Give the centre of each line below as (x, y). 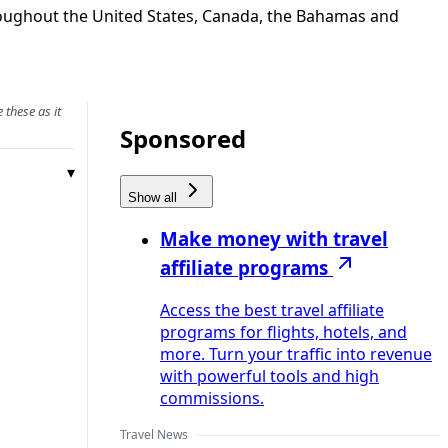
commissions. (212, 398)
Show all (154, 197)
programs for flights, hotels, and (283, 332)
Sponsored (183, 138)
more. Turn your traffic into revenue (296, 354)
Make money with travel (274, 239)
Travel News (154, 435)
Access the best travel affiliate (272, 310)
